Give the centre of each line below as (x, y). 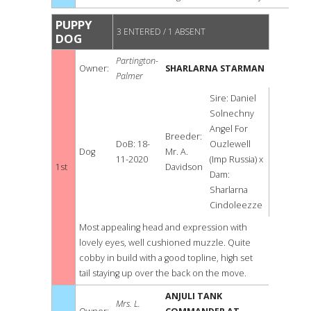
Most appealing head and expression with (163, 228)
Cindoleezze (236, 205)
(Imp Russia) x (236, 160)
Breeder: (184, 137)
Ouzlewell (230, 144)
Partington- (137, 61)
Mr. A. (177, 152)
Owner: (94, 69)
